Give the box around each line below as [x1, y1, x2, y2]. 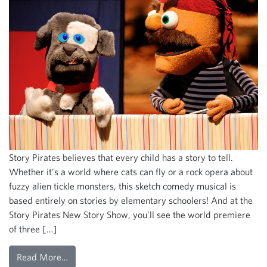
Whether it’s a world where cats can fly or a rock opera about [9, 166, 253, 178]
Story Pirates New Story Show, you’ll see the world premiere [9, 209, 250, 221]
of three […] [9, 223, 57, 235]
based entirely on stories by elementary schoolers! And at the [9, 195, 253, 206]
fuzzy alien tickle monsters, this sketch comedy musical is [9, 181, 236, 192]
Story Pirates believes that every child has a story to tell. [9, 152, 233, 163]
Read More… [17, 252, 68, 263]
